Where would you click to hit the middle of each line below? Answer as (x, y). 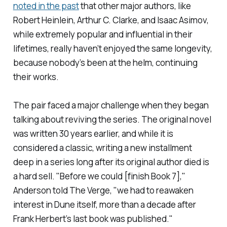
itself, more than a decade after (135, 205)
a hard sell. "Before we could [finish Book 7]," (99, 176)
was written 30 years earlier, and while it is (93, 134)
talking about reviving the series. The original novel (112, 120)
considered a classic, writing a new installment (102, 148)
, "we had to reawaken (152, 191)
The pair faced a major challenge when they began (111, 105)
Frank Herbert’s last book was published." (93, 219)
